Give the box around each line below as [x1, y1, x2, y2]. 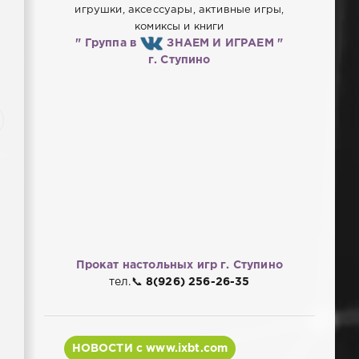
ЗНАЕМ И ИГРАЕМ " [163, 38, 284, 48]
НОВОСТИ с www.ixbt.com [71, 343, 228, 353]
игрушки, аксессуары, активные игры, [75, 5, 284, 14]
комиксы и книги [135, 22, 224, 31]
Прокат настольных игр [75, 260, 218, 270]
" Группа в [75, 38, 140, 48]
